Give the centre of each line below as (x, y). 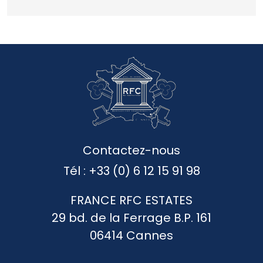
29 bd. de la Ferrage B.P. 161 (131, 218)
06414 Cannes (131, 235)
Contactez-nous (131, 150)
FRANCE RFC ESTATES (131, 200)
